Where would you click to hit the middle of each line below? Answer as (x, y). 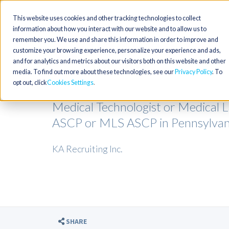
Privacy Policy (193, 72)
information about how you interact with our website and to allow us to (110, 29)
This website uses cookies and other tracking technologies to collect (107, 18)
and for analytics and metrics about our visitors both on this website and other (119, 61)
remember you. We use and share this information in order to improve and (116, 40)
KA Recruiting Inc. (87, 149)
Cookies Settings (70, 83)
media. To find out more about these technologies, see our (94, 72)
